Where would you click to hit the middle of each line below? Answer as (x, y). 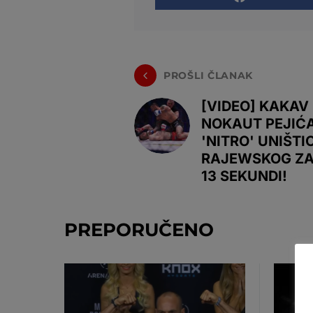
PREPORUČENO (139, 230)
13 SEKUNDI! (244, 176)
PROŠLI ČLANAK (209, 75)
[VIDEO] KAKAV (255, 106)
